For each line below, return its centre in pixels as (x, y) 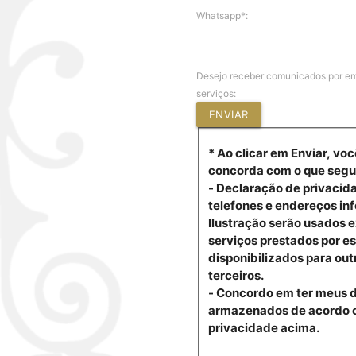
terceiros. (237, 276)
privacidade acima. (263, 328)
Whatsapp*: (222, 15)
